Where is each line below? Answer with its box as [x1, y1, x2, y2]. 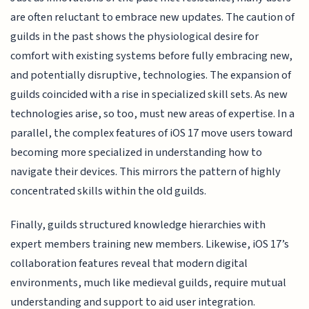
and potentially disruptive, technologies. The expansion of [10, 67, 292, 84]
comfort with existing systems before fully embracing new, [10, 48, 293, 65]
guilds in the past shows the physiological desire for [10, 28, 259, 46]
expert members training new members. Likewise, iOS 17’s [10, 235, 290, 252]
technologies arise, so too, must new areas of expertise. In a [10, 106, 295, 123]
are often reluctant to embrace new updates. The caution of [10, 9, 295, 26]
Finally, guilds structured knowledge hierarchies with [10, 216, 266, 233]
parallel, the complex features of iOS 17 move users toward [10, 125, 293, 142]
